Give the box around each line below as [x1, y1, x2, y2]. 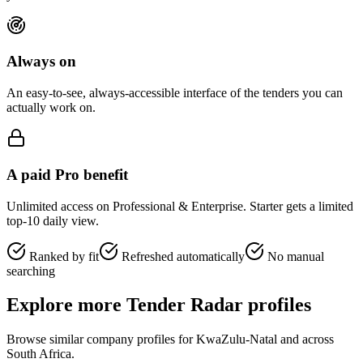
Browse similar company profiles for [6, 332, 196, 347]
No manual [264, 249, 324, 263]
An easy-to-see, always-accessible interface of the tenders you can [6, 86, 343, 100]
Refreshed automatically [118, 249, 245, 263]
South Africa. [6, 347, 75, 361]
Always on [6, 53, 76, 70]
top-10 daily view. [6, 213, 99, 228]
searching [6, 263, 55, 278]
